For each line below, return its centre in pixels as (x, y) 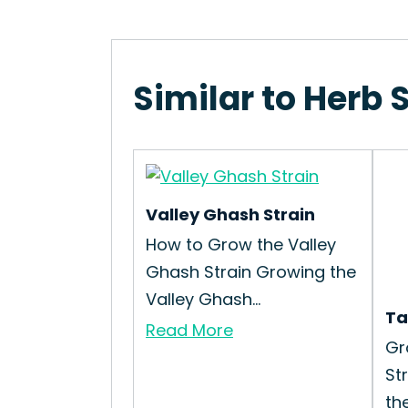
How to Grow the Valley (241, 245)
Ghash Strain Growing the (251, 272)
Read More (189, 330)
